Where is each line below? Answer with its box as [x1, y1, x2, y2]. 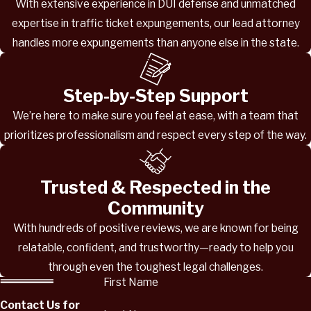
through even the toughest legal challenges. [48, 260, 263, 274]
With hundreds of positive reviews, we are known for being [12, 221, 299, 235]
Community [107, 198, 204, 219]
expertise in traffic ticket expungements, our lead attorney [11, 16, 300, 30]
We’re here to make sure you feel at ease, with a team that [12, 108, 299, 122]
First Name [103, 276, 158, 289]
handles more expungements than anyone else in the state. [12, 35, 299, 49]
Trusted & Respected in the [40, 177, 271, 199]
